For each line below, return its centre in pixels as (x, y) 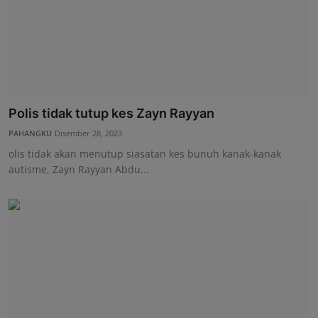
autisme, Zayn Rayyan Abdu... (79, 169)
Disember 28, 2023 (88, 133)
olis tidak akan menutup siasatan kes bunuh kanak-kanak (145, 153)
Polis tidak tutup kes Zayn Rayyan (111, 113)
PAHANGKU (30, 133)
